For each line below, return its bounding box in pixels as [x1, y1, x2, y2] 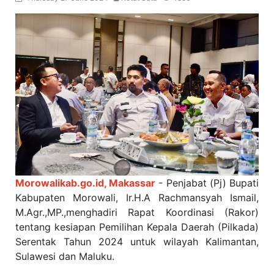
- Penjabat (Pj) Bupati [155, 177, 259, 190]
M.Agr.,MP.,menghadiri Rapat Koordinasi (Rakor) [15, 206, 259, 219]
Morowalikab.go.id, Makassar [15, 177, 156, 190]
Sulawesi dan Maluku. [15, 250, 114, 263]
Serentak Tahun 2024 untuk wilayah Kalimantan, [15, 235, 259, 248]
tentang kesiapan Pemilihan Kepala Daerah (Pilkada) [15, 221, 259, 234]
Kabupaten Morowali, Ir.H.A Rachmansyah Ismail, [15, 191, 259, 204]
